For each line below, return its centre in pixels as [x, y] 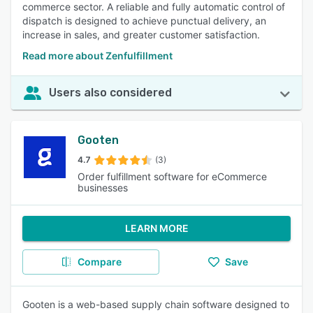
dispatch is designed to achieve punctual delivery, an [144, 21]
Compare [99, 262]
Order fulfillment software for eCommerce [173, 176]
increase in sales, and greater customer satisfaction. [141, 35]
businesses [103, 188]
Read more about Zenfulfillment [97, 56]
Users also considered [110, 93]
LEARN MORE [156, 228]
